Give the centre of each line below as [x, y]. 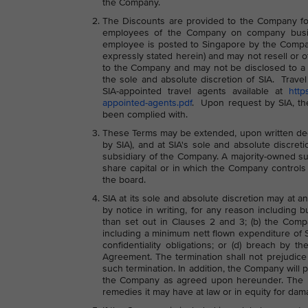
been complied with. [145, 114]
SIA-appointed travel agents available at [196, 91]
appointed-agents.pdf [147, 103]
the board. [124, 180]
